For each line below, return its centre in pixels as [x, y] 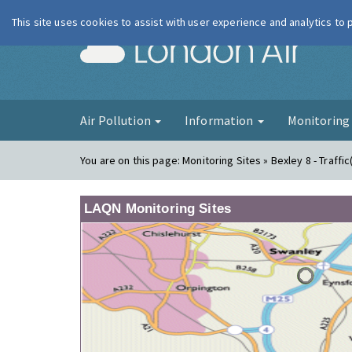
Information [220, 120]
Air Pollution [117, 120]
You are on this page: [132, 160]
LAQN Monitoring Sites [158, 209]
